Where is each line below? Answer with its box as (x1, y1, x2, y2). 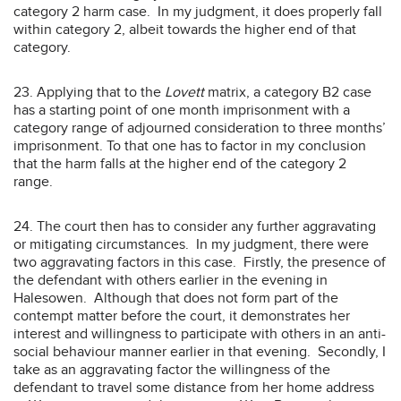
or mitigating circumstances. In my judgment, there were (13, 235, 369, 253)
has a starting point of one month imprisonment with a (13, 100, 350, 119)
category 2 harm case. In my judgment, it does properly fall (13, 2, 382, 21)
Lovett (165, 82, 204, 101)
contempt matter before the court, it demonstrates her (13, 306, 350, 325)
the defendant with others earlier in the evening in (13, 270, 328, 289)
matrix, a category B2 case (204, 82, 371, 101)
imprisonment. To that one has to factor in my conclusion (13, 136, 366, 155)
